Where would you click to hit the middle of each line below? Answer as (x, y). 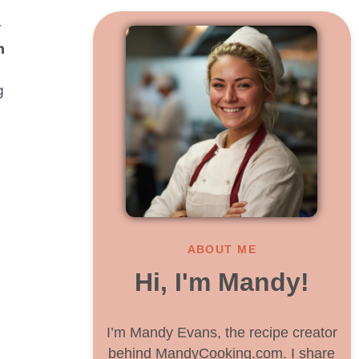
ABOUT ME (222, 249)
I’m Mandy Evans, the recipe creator (222, 333)
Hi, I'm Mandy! (222, 282)
